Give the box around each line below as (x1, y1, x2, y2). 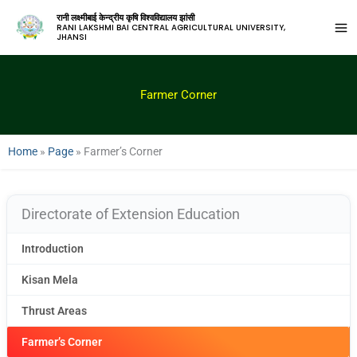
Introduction (22, 242, 84, 255)
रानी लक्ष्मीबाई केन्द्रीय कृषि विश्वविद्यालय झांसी (56, 11, 194, 24)
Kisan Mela (22, 273, 78, 286)
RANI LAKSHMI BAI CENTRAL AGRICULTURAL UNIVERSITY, (56, 22, 285, 33)
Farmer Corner (140, 88, 217, 102)
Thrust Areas (22, 304, 87, 317)
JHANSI (56, 31, 87, 43)
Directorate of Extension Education (22, 206, 240, 222)
